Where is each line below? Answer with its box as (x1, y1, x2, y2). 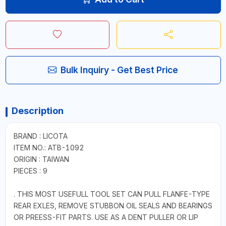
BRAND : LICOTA (13, 131, 68, 140)
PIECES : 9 (13, 166, 47, 175)
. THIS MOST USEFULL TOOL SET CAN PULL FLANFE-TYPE (13, 189, 210, 198)
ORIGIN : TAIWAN (13, 154, 69, 163)
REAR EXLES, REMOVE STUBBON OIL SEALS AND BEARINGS (13, 201, 212, 210)
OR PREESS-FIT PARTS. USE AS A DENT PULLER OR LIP (13, 212, 198, 221)
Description (11, 105, 64, 116)
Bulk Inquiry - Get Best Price (61, 64, 178, 75)
